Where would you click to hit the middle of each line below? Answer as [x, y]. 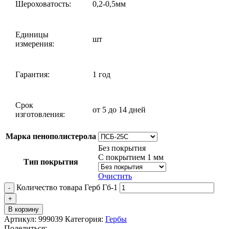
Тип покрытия [51, 162]
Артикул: [21, 219]
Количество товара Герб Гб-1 [67, 187]
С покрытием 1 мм [131, 157]
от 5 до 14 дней [119, 109]
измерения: [35, 43]
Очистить [115, 176]
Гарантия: [32, 74]
